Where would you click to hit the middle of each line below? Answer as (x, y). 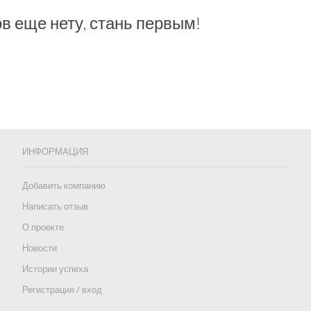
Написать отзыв (55, 207)
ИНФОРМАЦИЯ (55, 151)
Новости (39, 248)
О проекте (43, 227)
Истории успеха (55, 269)
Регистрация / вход (62, 290)
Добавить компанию (64, 186)
